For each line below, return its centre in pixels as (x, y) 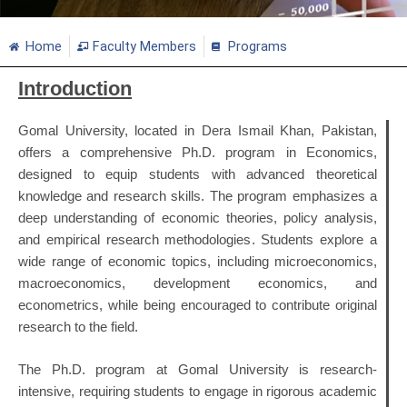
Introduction (75, 88)
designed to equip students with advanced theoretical (198, 174)
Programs (257, 46)
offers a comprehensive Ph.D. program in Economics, (198, 152)
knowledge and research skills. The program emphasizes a (198, 196)
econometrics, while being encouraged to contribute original (198, 305)
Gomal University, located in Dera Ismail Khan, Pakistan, (198, 130)
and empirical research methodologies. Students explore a (198, 239)
